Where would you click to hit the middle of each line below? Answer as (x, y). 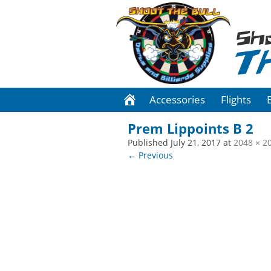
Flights (236, 100)
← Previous (151, 155)
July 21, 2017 (196, 143)
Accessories (177, 100)
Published (149, 143)
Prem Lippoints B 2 (191, 129)
